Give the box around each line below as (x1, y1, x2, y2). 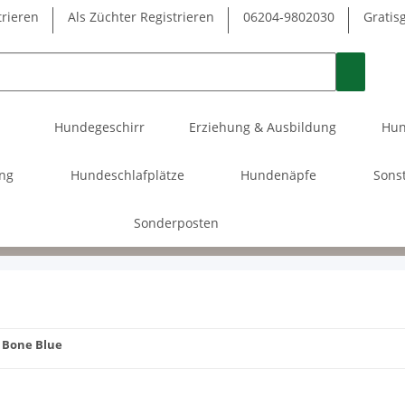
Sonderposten (133, 213, 219, 231)
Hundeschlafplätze (70, 165, 184, 184)
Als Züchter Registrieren (68, 8, 214, 25)
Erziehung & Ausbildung (189, 118, 337, 136)
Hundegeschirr (53, 118, 145, 136)
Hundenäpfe (240, 165, 317, 184)
